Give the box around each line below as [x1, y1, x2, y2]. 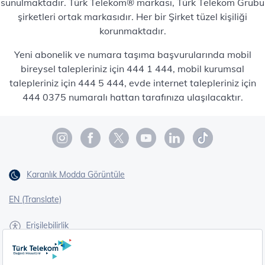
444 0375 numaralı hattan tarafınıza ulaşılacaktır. [22, 91, 243, 103]
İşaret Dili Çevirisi [34, 250, 99, 261]
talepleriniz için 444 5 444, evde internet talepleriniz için [9, 76, 256, 89]
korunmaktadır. [99, 24, 166, 37]
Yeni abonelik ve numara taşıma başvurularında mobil [14, 48, 251, 60]
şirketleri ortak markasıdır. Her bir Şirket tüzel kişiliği [18, 10, 247, 22]
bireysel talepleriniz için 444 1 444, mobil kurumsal [21, 62, 244, 75]
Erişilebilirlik [26, 220, 69, 231]
